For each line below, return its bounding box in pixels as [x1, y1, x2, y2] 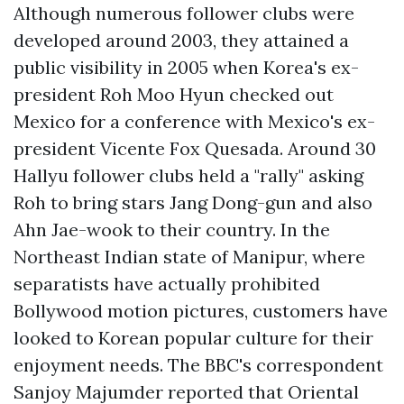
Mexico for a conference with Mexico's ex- [14, 110, 375, 133]
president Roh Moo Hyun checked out [14, 83, 334, 106]
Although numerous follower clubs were [14, 2, 354, 24]
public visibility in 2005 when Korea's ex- [14, 56, 359, 78]
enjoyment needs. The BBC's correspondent [14, 353, 383, 376]
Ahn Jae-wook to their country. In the [14, 218, 330, 241]
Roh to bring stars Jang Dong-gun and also [14, 191, 372, 214]
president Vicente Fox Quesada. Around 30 [14, 137, 376, 160]
